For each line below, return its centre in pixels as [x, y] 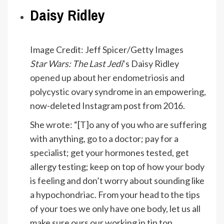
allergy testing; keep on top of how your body [117, 166]
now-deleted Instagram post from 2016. [107, 105]
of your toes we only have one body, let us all [115, 208]
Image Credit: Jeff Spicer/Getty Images [107, 49]
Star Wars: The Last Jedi [76, 63]
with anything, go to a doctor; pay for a [104, 138]
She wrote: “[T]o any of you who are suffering [118, 124]
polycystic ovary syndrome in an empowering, [118, 91]
